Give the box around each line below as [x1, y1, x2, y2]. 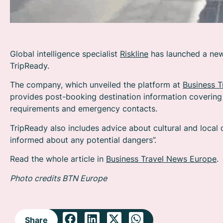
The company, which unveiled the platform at [10, 80, 183, 90]
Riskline [120, 49, 148, 59]
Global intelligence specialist [10, 49, 120, 59]
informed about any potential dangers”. [10, 134, 156, 145]
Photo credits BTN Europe [10, 173, 107, 183]
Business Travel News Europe [106, 154, 217, 164]
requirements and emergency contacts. [10, 104, 157, 114]
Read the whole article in [10, 154, 106, 164]
